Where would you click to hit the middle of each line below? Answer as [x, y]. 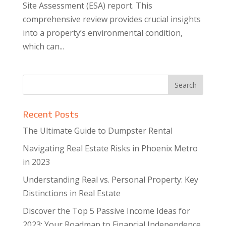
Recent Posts [50, 114]
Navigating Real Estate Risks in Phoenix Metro [110, 148]
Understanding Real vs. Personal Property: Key [110, 180]
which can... [43, 46]
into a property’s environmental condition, [102, 33]
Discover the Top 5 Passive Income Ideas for [106, 211]
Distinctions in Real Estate [71, 193]
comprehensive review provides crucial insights [111, 19]
